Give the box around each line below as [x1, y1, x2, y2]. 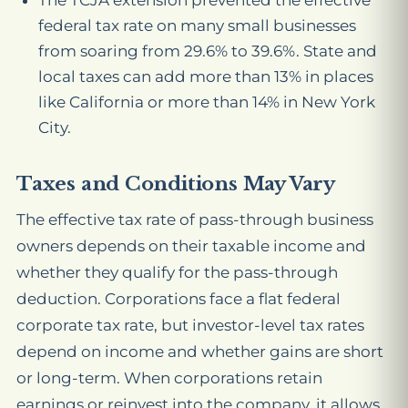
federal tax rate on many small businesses [38, 16, 356, 36]
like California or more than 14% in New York [38, 93, 375, 112]
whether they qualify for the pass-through [16, 263, 338, 282]
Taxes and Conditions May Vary [16, 172, 335, 197]
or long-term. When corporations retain [16, 369, 322, 388]
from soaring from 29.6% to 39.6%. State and [38, 42, 377, 61]
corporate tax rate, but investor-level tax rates [16, 316, 364, 335]
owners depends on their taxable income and [16, 237, 366, 256]
